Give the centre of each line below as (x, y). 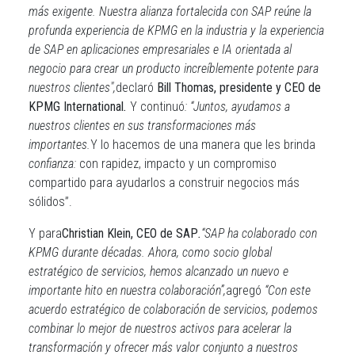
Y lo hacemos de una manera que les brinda (203, 145)
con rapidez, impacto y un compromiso (176, 164)
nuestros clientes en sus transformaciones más (142, 126)
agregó (245, 290)
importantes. (59, 145)
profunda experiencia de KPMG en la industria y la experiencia (176, 31)
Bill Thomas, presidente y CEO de (239, 88)
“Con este (288, 290)
